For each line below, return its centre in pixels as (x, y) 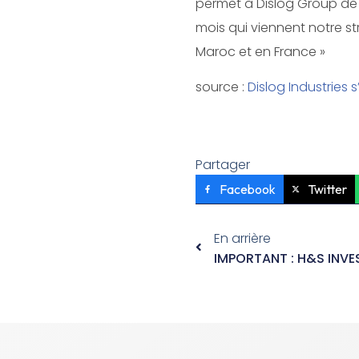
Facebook (248, 189)
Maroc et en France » (260, 51)
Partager (223, 164)
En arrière (242, 238)
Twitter (327, 189)
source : (222, 87)
